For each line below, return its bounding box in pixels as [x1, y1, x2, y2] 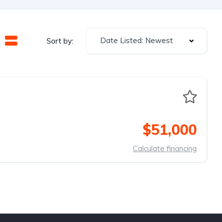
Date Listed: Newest [100, 36, 173, 45]
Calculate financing [133, 144, 197, 153]
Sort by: [47, 36, 73, 46]
